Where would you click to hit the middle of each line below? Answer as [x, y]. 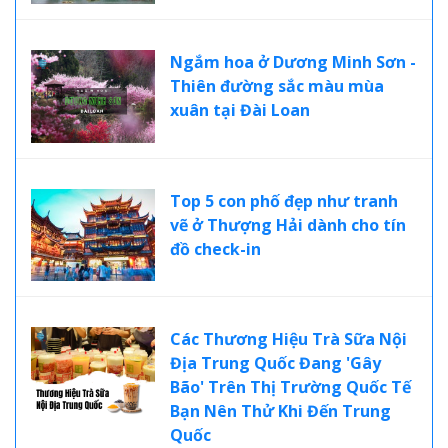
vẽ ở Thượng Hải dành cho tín [287, 224]
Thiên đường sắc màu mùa [276, 85]
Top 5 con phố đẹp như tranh [283, 200]
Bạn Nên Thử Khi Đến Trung [280, 411]
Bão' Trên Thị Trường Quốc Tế [290, 387]
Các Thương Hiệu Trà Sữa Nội [288, 339]
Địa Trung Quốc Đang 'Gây [275, 363]
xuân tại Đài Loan [239, 109]
